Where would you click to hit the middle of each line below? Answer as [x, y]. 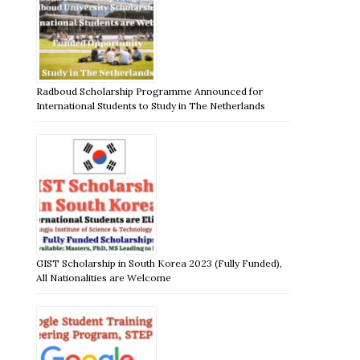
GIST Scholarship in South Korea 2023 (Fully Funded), [160, 263]
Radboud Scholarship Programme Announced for [150, 91]
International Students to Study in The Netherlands [151, 105]
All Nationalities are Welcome [104, 277]
